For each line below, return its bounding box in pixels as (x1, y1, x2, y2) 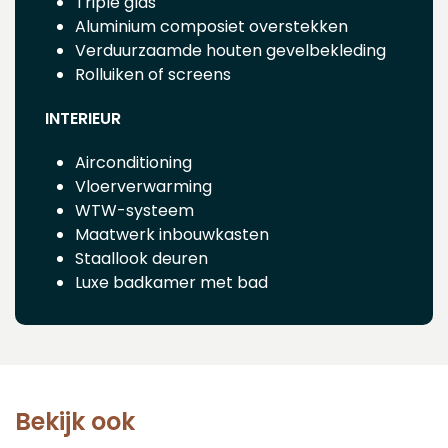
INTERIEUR (45, 106, 121, 130)
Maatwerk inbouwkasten (75, 222, 269, 246)
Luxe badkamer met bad (75, 270, 268, 294)
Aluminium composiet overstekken (75, 14, 348, 38)
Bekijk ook (15, 404, 135, 438)
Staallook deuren (75, 246, 208, 270)
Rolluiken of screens (75, 62, 231, 86)
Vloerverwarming (75, 174, 212, 198)
